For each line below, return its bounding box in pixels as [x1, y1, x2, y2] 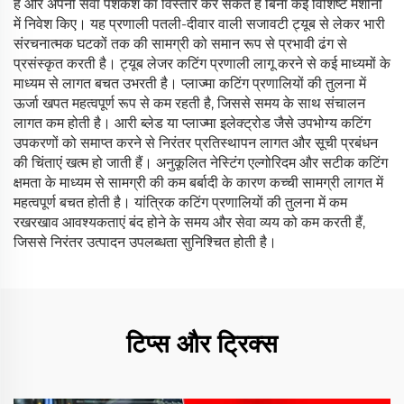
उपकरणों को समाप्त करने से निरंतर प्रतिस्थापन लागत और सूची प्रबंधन [14, 134, 378, 151]
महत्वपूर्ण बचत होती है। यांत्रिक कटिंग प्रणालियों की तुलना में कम [14, 194, 347, 211]
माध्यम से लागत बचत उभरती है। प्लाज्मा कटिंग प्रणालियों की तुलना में [14, 75, 366, 92]
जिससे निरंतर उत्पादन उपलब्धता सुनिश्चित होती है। [14, 234, 277, 251]
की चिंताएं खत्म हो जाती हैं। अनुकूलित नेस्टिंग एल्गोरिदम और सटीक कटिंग [14, 154, 388, 171]
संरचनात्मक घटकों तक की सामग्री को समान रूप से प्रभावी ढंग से [14, 35, 347, 52]
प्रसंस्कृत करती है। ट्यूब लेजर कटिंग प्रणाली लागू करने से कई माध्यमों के [14, 55, 390, 72]
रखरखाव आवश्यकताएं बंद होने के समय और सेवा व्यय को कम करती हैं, [14, 214, 365, 231]
